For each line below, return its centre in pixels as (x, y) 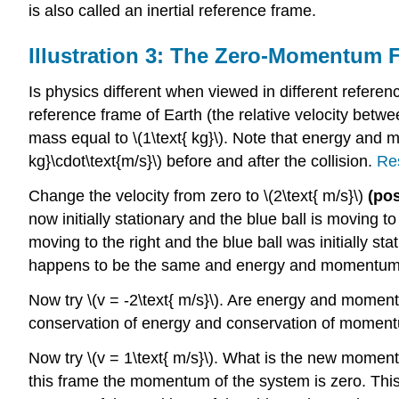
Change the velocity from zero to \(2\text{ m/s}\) (198, 195)
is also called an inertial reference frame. (172, 11)
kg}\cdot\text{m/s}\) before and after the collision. (203, 162)
